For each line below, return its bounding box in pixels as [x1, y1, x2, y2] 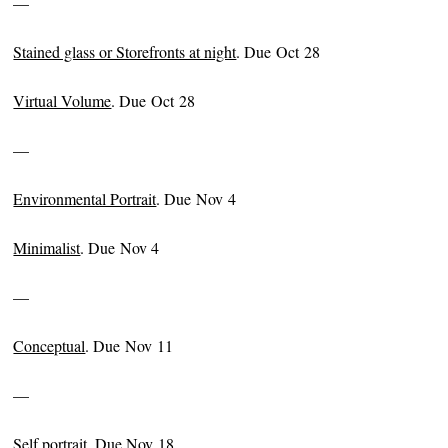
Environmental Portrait [13, 187, 157, 209]
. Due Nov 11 [85, 334, 174, 356]
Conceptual [13, 334, 86, 356]
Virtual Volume [13, 89, 112, 111]
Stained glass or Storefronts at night [13, 40, 237, 62]
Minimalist [13, 236, 81, 258]
